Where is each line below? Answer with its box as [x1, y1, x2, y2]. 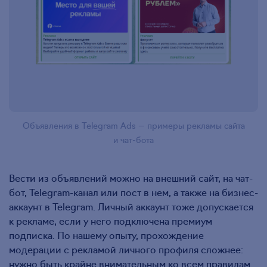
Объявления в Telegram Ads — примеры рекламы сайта [22, 119, 245, 131]
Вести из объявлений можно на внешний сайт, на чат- [9, 170, 253, 184]
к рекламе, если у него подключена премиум [9, 213, 212, 227]
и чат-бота [113, 133, 154, 145]
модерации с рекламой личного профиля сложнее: [9, 242, 243, 256]
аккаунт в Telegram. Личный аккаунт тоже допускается [9, 199, 253, 213]
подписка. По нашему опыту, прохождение [9, 228, 204, 241]
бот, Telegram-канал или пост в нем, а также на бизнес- [9, 185, 258, 198]
